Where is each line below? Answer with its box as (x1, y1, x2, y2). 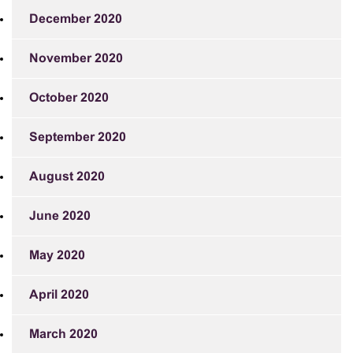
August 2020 (29, 170, 105, 183)
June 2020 (29, 210, 91, 222)
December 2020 (29, 13, 122, 25)
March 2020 (29, 328, 98, 340)
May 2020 (29, 249, 85, 262)
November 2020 (29, 52, 123, 65)
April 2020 (29, 288, 89, 301)
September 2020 (29, 131, 126, 143)
